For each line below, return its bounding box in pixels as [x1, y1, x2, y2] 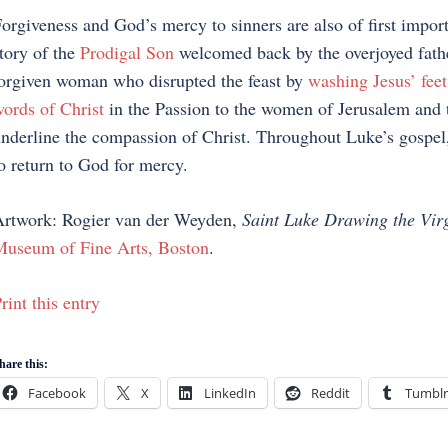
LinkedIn [203, 384, 256, 403]
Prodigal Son [79, 40, 174, 64]
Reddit [310, 384, 350, 403]
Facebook [27, 384, 86, 403]
